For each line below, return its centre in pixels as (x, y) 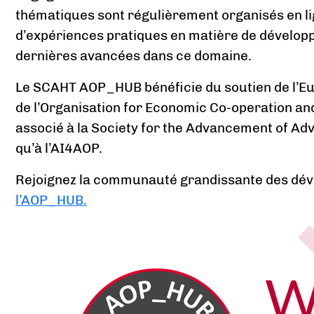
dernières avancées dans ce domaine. (134, 56)
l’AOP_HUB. (51, 200)
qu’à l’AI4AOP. (59, 149)
